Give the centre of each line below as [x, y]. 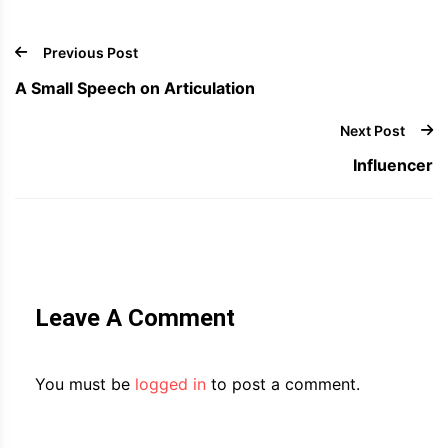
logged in [170, 383]
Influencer [393, 164]
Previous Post [90, 53]
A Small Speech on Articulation [135, 87]
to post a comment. [283, 383]
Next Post [372, 130]
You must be [85, 383]
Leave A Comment [135, 317]
